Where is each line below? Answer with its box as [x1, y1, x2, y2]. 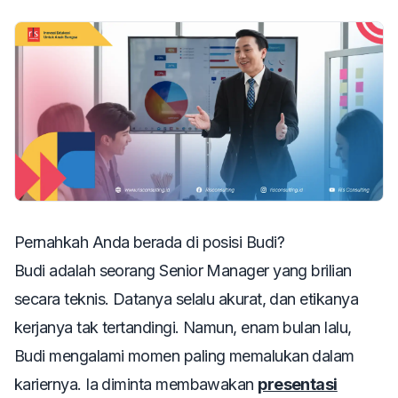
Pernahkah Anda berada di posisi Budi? [14, 232, 285, 251]
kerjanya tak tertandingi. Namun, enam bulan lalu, [14, 317, 352, 337]
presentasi [258, 374, 338, 394]
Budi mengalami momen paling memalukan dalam [14, 346, 354, 365]
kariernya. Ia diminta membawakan [14, 374, 259, 394]
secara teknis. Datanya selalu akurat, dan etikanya [14, 289, 358, 308]
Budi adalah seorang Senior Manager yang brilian [14, 260, 352, 280]
